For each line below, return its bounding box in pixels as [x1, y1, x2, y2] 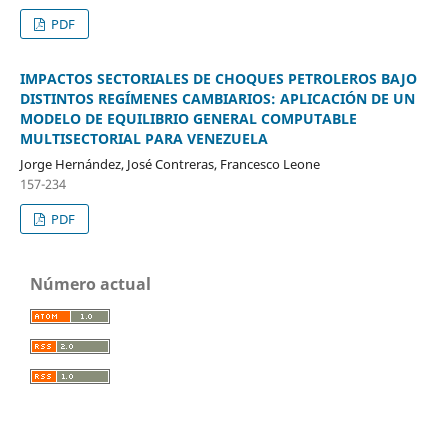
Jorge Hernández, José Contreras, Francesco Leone [19, 154, 320, 173]
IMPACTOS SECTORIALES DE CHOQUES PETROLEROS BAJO [19, 68, 417, 88]
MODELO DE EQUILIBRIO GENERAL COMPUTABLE [19, 108, 357, 128]
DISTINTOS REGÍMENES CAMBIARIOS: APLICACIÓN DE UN [19, 88, 415, 108]
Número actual [30, 272, 151, 295]
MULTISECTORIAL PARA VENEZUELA [19, 128, 268, 148]
